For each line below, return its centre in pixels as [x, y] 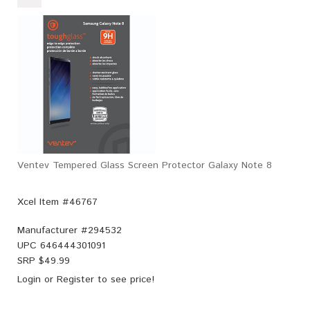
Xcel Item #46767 [57, 202]
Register [75, 279]
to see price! [124, 279]
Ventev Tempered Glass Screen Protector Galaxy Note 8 [145, 165]
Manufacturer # [53, 230]
